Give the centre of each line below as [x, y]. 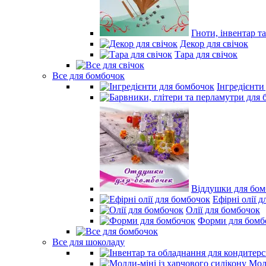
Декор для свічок [214, 44]
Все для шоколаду [88, 242]
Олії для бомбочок [223, 210]
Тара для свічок [206, 54]
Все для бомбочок [88, 76]
